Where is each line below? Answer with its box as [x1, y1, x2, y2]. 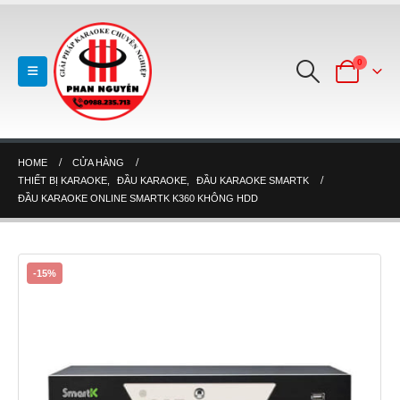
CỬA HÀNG [72, 157, 124, 168]
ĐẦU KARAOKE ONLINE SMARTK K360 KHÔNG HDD [18, 193, 258, 204]
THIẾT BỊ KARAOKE [18, 175, 107, 186]
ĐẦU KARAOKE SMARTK [196, 175, 309, 186]
